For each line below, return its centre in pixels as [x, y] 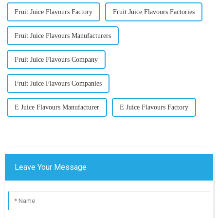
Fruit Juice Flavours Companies [58, 83]
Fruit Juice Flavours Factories [154, 12]
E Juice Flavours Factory [154, 107]
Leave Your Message [50, 167]
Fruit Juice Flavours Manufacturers [63, 36]
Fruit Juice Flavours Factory [53, 12]
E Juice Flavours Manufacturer [57, 107]
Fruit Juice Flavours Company [56, 59]
